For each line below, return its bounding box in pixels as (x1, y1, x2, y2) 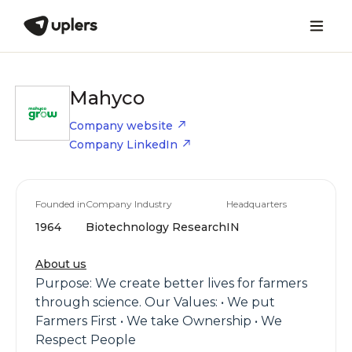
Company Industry (86, 198, 172, 210)
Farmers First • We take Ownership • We (35, 313, 282, 328)
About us (35, 257, 86, 271)
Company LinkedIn (69, 137, 178, 152)
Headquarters (226, 198, 287, 210)
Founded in (35, 198, 86, 210)
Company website (69, 119, 173, 133)
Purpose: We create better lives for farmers (35, 276, 307, 291)
